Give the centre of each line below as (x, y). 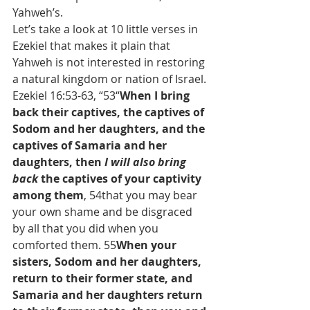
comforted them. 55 (64, 245)
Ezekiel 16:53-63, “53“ (66, 95)
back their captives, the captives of (110, 112)
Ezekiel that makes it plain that (93, 46)
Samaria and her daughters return (109, 295)
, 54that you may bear (142, 195)
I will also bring (147, 162)
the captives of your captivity (121, 179)
